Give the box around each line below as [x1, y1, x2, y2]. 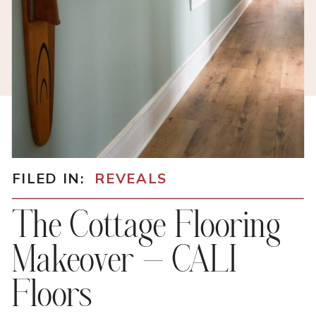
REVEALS [95, 169, 168, 188]
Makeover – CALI [11, 243, 236, 279]
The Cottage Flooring [11, 209, 281, 244]
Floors [11, 278, 92, 313]
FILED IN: [11, 169, 86, 188]
